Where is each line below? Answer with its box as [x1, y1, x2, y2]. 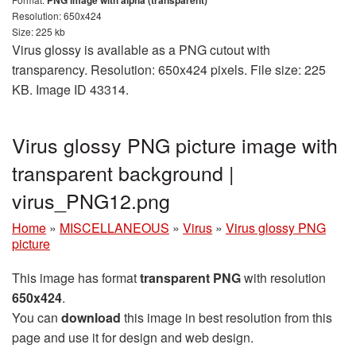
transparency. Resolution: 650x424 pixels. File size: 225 [12, 60, 326, 79]
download [61, 308, 121, 327]
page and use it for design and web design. [12, 328, 253, 347]
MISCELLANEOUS [60, 219, 169, 238]
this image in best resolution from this [121, 308, 332, 327]
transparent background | [12, 158, 234, 188]
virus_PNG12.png [12, 186, 170, 215]
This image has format [12, 269, 140, 288]
